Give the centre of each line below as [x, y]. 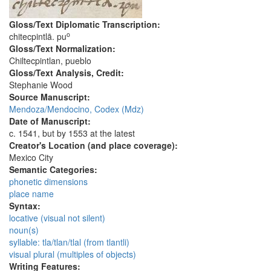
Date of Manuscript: [51, 121]
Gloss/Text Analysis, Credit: [68, 73]
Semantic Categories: [54, 170]
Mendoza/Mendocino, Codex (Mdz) [77, 109]
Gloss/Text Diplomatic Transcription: [86, 24]
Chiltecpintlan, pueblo [50, 61]
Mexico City [31, 158]
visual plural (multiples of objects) [73, 254]
